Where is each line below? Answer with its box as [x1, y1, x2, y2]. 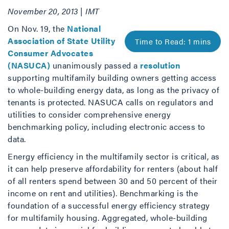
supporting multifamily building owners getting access [8, 72, 217, 83]
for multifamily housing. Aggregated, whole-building [8, 212, 208, 223]
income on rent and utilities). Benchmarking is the [8, 187, 198, 199]
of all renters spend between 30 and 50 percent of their [8, 175, 218, 187]
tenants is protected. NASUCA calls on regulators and [8, 96, 213, 108]
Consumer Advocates [8, 47, 93, 59]
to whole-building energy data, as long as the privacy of [8, 84, 219, 96]
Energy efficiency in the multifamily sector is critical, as [8, 150, 220, 162]
